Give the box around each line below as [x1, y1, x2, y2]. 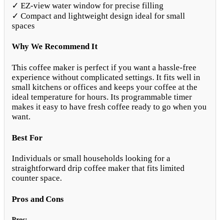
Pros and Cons [12, 194, 64, 204]
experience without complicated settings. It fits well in [12, 72, 200, 82]
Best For [12, 133, 43, 142]
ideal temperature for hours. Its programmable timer [12, 92, 192, 102]
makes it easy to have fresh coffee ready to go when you [12, 102, 207, 111]
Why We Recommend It [12, 42, 98, 52]
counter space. [12, 173, 62, 183]
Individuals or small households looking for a [12, 154, 170, 164]
